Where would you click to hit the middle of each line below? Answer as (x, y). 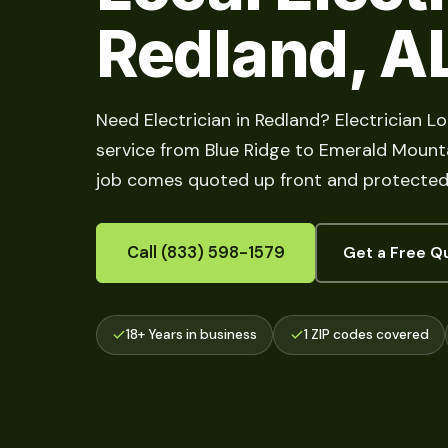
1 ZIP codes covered (366, 334)
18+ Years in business (192, 334)
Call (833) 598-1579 (205, 252)
